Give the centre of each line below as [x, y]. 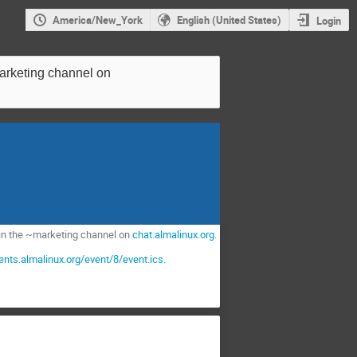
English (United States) [229, 20]
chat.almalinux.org [174, 234]
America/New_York [97, 20]
